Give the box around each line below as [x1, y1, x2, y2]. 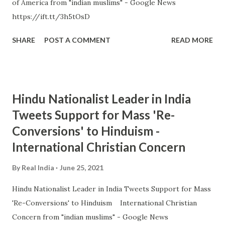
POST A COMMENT [44, 36, 110, 44]
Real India [22, 163, 54, 172]
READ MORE [171, 36, 213, 44]
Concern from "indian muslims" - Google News [12, 212, 168, 221]
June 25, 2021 [60, 163, 103, 172]
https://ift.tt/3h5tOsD [12, 12, 90, 21]
